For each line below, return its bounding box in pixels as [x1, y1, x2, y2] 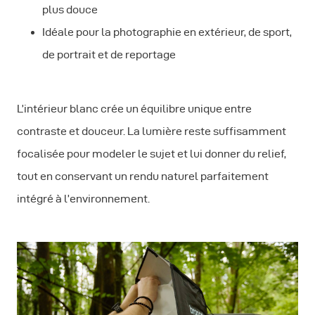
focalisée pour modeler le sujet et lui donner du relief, [17, 148, 286, 160]
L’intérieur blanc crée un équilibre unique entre [17, 103, 252, 115]
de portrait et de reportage [42, 49, 178, 61]
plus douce [42, 4, 100, 16]
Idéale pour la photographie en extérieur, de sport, [42, 26, 292, 39]
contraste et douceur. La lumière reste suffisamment [17, 125, 286, 138]
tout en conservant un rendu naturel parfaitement [17, 170, 269, 183]
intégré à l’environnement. [17, 193, 150, 205]
